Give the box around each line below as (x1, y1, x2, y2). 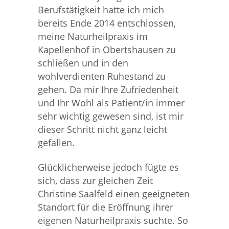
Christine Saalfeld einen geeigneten (38, 188, 190, 200)
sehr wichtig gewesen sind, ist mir (38, 110, 184, 122)
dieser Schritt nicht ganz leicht (38, 123, 167, 135)
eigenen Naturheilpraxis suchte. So (38, 214, 188, 226)
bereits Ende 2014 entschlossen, (38, 17, 176, 29)
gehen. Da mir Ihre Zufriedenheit (38, 83, 178, 96)
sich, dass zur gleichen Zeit (38, 174, 153, 187)
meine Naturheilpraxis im (38, 30, 148, 42)
